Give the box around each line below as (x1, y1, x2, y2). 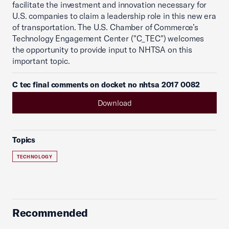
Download (97, 98, 132, 108)
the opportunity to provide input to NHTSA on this (12, 44, 192, 55)
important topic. (12, 56, 70, 66)
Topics (12, 135, 36, 145)
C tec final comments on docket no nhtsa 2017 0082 (12, 80, 200, 89)
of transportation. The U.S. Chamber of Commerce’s (12, 22, 198, 32)
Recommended (12, 206, 88, 219)
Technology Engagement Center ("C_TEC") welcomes (12, 33, 204, 43)
